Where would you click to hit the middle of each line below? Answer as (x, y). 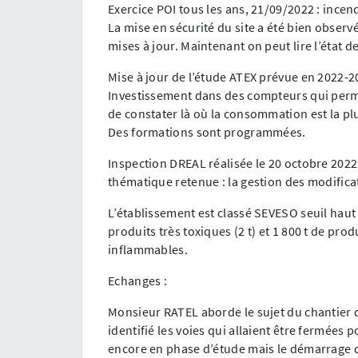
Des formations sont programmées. (207, 131)
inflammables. (148, 249)
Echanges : (137, 280)
